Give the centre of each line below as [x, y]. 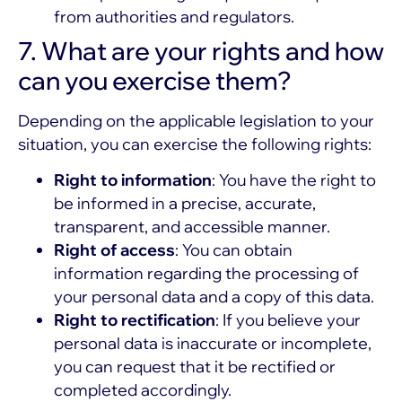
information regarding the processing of [206, 274]
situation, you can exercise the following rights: [195, 144]
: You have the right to [294, 180]
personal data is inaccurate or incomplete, [213, 344]
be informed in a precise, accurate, [185, 204]
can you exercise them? [155, 80]
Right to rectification [135, 320]
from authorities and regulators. [174, 16]
